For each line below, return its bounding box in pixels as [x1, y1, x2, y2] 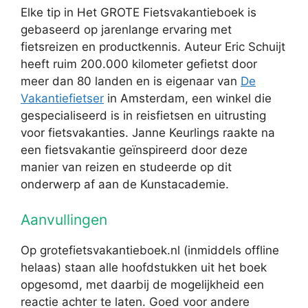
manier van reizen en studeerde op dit [21, 160, 232, 174]
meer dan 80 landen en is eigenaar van [21, 74, 241, 88]
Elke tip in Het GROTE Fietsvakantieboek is [21, 5, 256, 19]
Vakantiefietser [21, 91, 104, 105]
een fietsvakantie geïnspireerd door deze [21, 143, 247, 157]
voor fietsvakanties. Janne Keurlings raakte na [21, 126, 275, 140]
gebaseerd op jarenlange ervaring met [21, 23, 232, 36]
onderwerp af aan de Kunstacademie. [21, 177, 229, 191]
